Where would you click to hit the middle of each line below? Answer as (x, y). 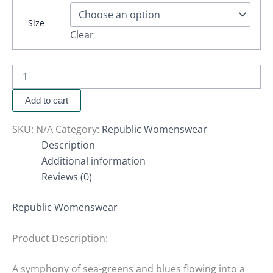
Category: (79, 129)
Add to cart (47, 100)
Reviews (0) (67, 176)
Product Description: (60, 239)
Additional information (94, 161)
